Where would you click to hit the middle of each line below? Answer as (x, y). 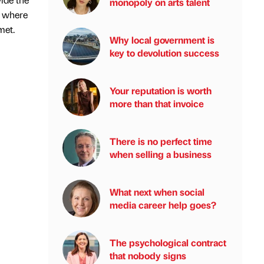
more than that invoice (157, 103)
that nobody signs (148, 255)
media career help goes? (163, 205)
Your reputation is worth (161, 90)
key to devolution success (164, 53)
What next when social (157, 192)
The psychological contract (168, 242)
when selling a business (161, 154)
